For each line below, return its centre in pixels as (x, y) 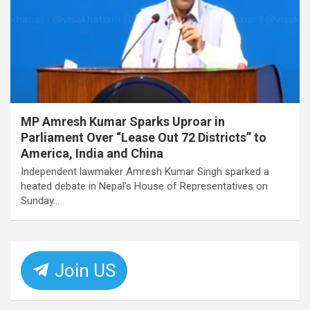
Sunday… (40, 200)
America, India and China (92, 153)
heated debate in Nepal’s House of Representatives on (144, 186)
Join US (83, 270)
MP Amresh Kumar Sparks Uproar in (123, 121)
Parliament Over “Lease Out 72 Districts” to (144, 137)
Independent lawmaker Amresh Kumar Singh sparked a (145, 171)
